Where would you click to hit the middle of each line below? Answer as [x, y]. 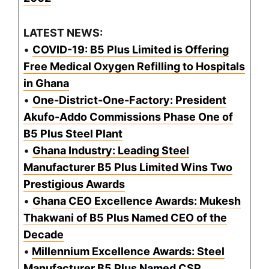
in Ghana [46, 83]
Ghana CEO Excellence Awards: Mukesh [137, 201]
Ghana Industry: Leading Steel [111, 151]
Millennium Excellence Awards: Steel [128, 252]
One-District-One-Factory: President [129, 100]
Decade [44, 235]
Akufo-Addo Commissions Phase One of [128, 117]
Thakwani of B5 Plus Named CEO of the [125, 218]
